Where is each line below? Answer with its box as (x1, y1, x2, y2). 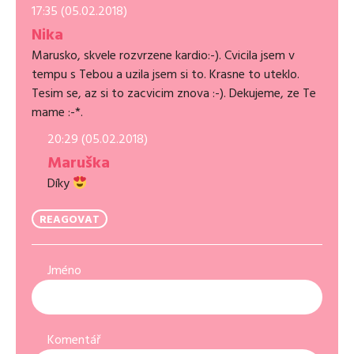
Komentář (47, 331, 100, 349)
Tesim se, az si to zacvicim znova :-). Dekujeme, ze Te (32, 85, 316, 103)
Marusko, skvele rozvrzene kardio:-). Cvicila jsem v (32, 47, 295, 65)
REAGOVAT (40, 212, 100, 228)
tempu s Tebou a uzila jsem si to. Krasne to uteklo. (32, 66, 299, 84)
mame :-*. (32, 104, 83, 122)
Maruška (47, 152, 110, 175)
